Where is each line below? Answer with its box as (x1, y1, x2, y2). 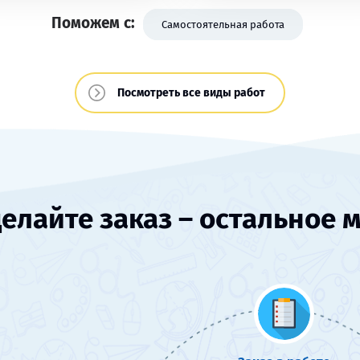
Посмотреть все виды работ (117, 86, 265, 100)
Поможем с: (51, 14, 135, 32)
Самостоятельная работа (162, 18, 284, 31)
